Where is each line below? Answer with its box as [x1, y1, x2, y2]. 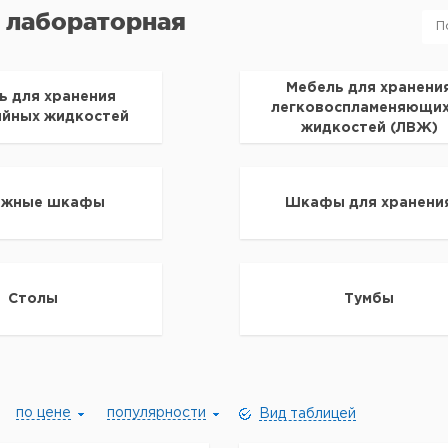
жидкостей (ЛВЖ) [300, 122, 438, 134]
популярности [107, 407, 206, 419]
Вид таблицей [259, 408, 356, 420]
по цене [16, 407, 71, 419]
